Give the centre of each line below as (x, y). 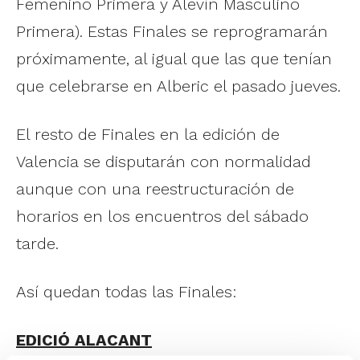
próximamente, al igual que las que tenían (174, 58)
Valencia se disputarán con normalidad (164, 161)
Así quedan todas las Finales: (126, 291)
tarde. (37, 243)
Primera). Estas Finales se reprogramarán (172, 31)
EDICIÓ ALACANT (84, 340)
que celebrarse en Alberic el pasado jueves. (178, 86)
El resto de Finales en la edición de (148, 134)
